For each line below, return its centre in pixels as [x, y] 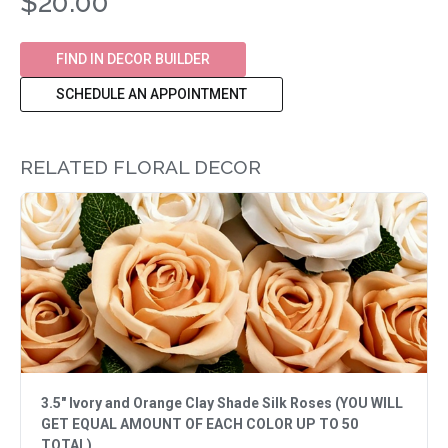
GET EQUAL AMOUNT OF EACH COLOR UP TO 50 [199, 424]
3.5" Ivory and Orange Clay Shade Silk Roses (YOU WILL [222, 403]
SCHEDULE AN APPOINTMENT [151, 94]
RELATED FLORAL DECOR [140, 167]
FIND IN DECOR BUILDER [133, 59]
